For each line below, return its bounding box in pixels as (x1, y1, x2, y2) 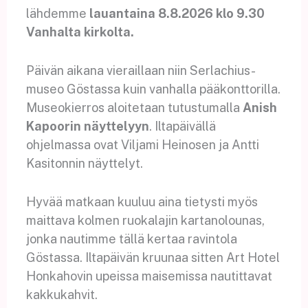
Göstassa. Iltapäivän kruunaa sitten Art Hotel (25, 250, 280, 265)
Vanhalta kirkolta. (25, 25, 137, 40)
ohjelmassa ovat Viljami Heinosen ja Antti (25, 137, 259, 152)
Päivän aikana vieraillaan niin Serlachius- (25, 63, 256, 78)
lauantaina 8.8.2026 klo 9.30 (89, 6, 265, 21)
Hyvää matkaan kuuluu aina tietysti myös (25, 194, 258, 209)
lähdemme (25, 6, 89, 21)
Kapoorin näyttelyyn (25, 118, 149, 133)
